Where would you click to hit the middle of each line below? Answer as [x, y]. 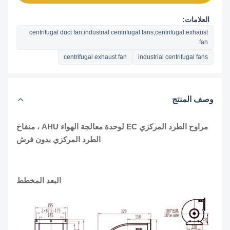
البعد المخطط [55, 180]
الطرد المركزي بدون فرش [75, 139]
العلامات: [212, 20]
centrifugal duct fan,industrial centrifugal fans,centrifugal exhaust [135, 32]
